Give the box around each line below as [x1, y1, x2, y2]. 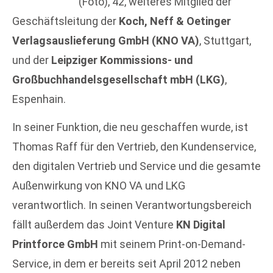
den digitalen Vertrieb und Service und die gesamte [12, 160, 261, 173]
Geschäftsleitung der [12, 15, 119, 27]
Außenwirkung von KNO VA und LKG [12, 179, 185, 193]
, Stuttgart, [199, 34, 251, 47]
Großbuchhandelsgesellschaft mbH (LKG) [12, 73, 225, 86]
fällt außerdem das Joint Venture [12, 218, 176, 232]
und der [12, 54, 51, 66]
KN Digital [176, 218, 225, 232]
